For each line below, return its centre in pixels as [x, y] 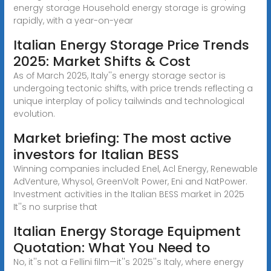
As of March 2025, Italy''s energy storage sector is [119, 75]
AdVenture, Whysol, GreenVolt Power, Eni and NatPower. [130, 181]
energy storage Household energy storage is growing [129, 8]
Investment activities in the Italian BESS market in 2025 [129, 194]
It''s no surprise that [55, 207]
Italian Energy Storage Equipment [127, 231]
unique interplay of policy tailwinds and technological [129, 101]
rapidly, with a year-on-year [73, 20]
